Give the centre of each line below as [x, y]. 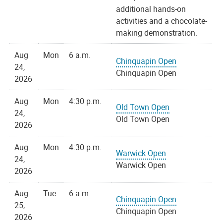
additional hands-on [151, 9]
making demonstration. [157, 33]
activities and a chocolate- [162, 21]
